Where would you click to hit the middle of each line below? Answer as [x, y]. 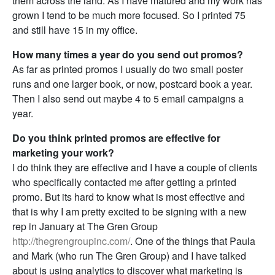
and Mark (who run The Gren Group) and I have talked [129, 256]
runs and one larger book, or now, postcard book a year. [132, 84]
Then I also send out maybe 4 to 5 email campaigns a [128, 99]
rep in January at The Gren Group [85, 226]
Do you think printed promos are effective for [116, 138]
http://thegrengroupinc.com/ [71, 241]
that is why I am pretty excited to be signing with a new [130, 211]
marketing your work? [63, 153]
